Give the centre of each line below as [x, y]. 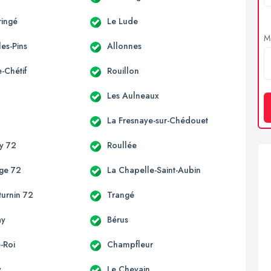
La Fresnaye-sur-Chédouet [157, 120]
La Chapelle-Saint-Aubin [154, 170]
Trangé [120, 194]
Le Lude [122, 21]
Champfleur [130, 244]
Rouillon [123, 70]
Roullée [122, 145]
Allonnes [124, 46]
